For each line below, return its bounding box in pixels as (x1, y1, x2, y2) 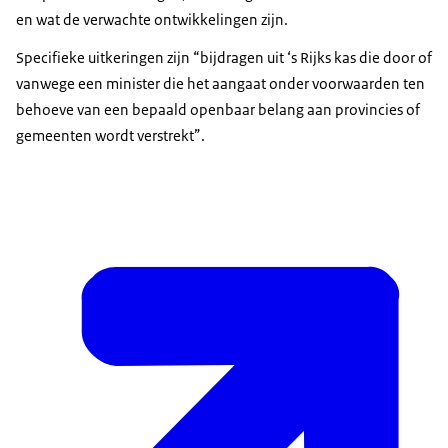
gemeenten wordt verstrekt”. (16, 126, 205, 146)
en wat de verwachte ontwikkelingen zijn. (16, 10, 288, 30)
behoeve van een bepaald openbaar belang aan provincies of (16, 100, 420, 120)
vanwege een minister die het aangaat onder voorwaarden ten (16, 74, 425, 94)
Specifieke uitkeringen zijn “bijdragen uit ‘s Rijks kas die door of (16, 48, 432, 68)
